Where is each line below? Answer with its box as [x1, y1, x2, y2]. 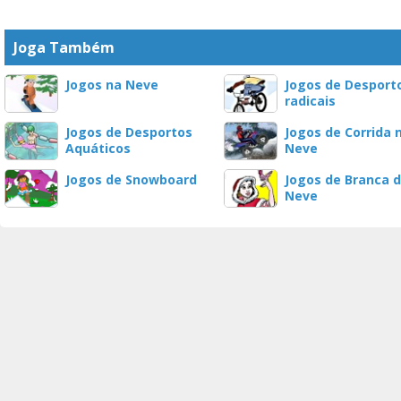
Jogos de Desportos [65, 124, 192, 141]
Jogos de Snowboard [65, 171, 197, 188]
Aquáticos [65, 140, 131, 157]
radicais [285, 92, 336, 109]
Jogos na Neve [65, 76, 158, 93]
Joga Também [13, 38, 115, 57]
